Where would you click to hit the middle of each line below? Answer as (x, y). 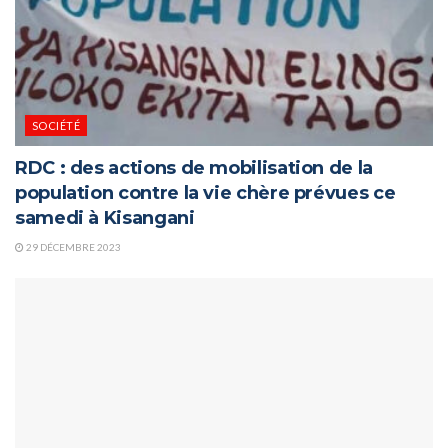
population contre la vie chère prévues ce (205, 192)
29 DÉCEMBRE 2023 (72, 246)
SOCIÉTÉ (56, 125)
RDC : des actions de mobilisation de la (194, 167)
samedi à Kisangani (105, 217)
